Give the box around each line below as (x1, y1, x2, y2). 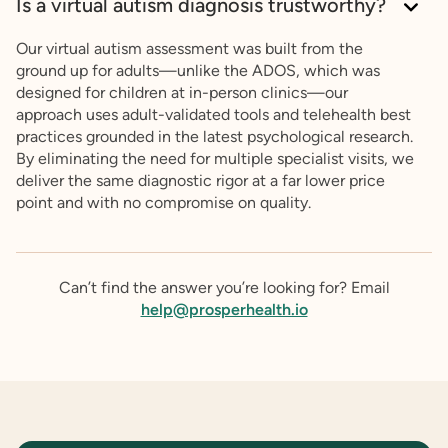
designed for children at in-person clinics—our (16, 83, 348, 103)
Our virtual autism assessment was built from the (16, 39, 363, 59)
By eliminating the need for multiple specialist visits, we (16, 149, 414, 169)
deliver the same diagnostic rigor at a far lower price (16, 171, 385, 191)
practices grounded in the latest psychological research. (16, 127, 413, 147)
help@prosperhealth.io (140, 300, 308, 320)
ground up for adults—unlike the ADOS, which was (16, 61, 380, 81)
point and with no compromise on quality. (16, 193, 311, 213)
